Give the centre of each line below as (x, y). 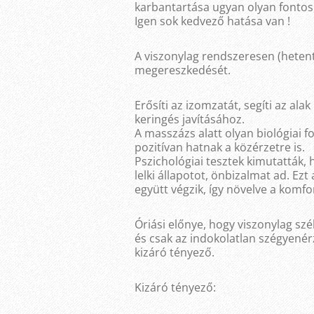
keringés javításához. (190, 120)
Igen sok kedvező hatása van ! (212, 21)
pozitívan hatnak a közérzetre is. (220, 148)
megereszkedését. (183, 70)
